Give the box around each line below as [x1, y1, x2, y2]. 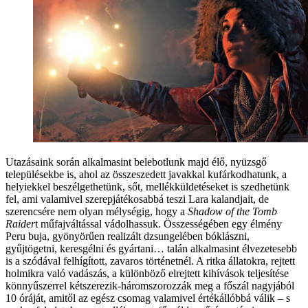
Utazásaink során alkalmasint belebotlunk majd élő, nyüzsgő [5, 155, 267, 168]
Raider [5, 217, 35, 230]
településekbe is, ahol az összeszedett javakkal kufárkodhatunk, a [5, 168, 287, 180]
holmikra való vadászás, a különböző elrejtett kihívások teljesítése [5, 267, 289, 279]
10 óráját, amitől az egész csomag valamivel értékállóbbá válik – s [5, 291, 290, 304]
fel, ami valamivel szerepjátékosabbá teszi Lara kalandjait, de [5, 192, 269, 205]
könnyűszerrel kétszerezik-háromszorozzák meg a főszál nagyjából [5, 279, 294, 291]
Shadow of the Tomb [188, 205, 277, 217]
